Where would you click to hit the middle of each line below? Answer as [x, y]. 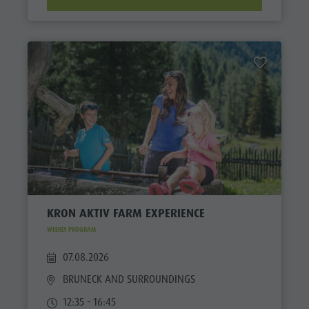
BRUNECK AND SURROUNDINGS [129, 280]
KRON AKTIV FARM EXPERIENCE [126, 213]
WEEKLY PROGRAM [71, 229]
